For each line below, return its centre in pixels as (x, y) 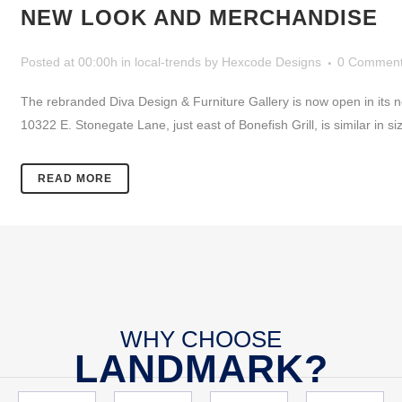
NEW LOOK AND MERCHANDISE (199, 17)
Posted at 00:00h (69, 62)
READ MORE (75, 179)
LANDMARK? (201, 369)
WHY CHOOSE (201, 339)
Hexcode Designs (271, 62)
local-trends (168, 62)
